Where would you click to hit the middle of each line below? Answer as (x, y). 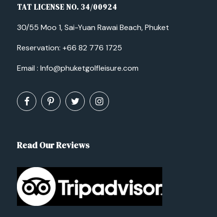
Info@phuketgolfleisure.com (89, 68)
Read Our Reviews (53, 145)
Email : (29, 68)
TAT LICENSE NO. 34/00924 (67, 7)
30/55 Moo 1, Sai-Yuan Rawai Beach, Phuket (93, 27)
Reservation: (40, 48)
